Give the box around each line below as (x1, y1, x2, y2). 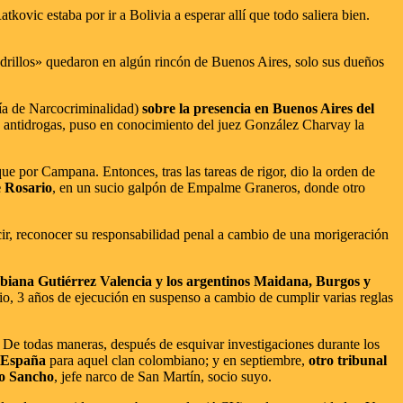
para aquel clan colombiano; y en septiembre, (46, 352, 309, 368)
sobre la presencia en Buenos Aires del (142, 100, 374, 116)
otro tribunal (309, 352, 387, 368)
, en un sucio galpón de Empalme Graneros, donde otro (52, 179, 365, 195)
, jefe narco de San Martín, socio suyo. (54, 368, 272, 384)
